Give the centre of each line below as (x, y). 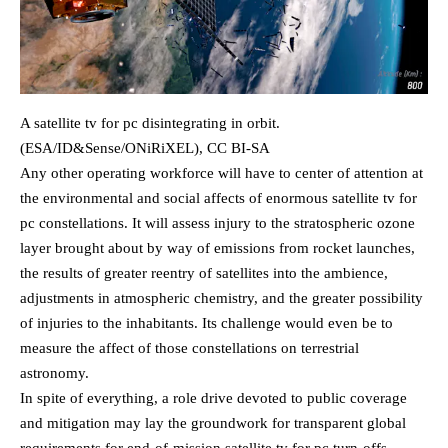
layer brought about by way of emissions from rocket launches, (217, 248)
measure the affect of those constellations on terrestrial (189, 348)
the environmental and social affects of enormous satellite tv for (218, 198)
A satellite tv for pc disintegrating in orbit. (150, 123)
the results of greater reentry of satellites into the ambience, (204, 273)
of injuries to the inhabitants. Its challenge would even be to (206, 323)
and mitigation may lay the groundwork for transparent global (213, 423)
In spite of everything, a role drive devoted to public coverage (213, 398)
